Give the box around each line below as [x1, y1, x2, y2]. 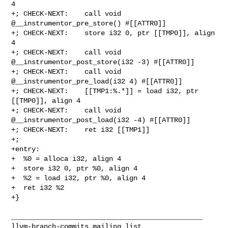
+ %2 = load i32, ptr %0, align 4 [11, 174, 146, 182]
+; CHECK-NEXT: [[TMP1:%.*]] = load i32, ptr [11, 87, 199, 95]
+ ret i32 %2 [11, 183, 65, 192]
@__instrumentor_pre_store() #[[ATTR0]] [11, 19, 166, 27]
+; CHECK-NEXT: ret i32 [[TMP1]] [11, 125, 150, 134]
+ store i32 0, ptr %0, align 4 [11, 164, 138, 173]
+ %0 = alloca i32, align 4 [11, 154, 122, 163]
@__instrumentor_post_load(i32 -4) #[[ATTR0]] [11, 116, 191, 124]
